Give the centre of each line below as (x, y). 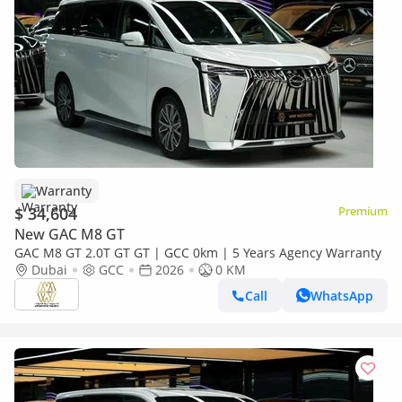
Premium (363, 211)
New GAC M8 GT (70, 234)
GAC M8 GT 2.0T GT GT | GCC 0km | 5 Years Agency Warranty (198, 253)
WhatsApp (342, 295)
